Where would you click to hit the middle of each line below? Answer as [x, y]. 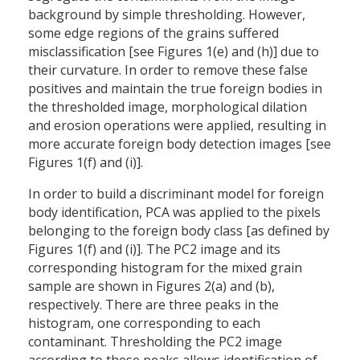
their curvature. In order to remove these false [168, 70]
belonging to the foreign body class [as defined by [179, 231]
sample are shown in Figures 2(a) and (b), [151, 286]
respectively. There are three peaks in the [153, 305]
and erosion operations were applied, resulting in [177, 126]
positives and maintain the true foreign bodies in [175, 89]
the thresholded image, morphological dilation [168, 107]
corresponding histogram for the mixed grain [165, 268]
